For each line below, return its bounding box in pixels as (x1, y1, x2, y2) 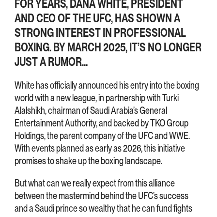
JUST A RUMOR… (15, 55, 88, 69)
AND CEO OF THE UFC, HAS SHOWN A (15, 11, 180, 26)
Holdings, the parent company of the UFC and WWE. (15, 130, 190, 142)
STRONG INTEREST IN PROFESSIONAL (15, 26, 186, 40)
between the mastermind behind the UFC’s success (15, 190, 188, 202)
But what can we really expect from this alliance (15, 177, 175, 189)
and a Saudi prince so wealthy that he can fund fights (15, 202, 192, 215)
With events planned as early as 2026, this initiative (15, 142, 185, 155)
